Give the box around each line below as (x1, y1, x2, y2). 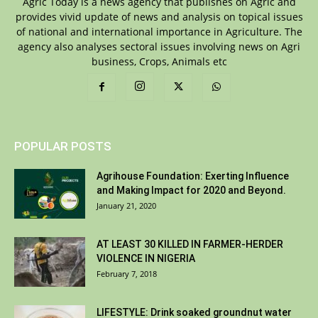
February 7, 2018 (97, 268, 157, 280)
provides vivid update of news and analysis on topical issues (15, 10, 303, 24)
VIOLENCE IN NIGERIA (97, 253, 195, 265)
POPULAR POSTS (14, 139, 111, 154)
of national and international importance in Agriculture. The (16, 25, 302, 39)
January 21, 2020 (97, 200, 156, 212)
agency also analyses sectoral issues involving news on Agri (18, 40, 300, 54)
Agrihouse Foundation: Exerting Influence (97, 170, 289, 182)
